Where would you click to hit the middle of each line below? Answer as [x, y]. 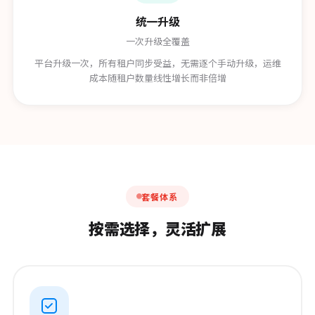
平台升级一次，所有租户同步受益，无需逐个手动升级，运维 [157, 63]
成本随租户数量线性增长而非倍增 [157, 78]
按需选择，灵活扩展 [157, 227]
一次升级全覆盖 [157, 41]
